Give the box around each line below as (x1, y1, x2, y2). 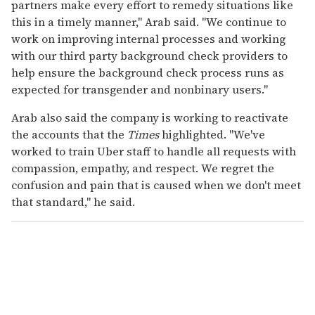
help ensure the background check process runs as (11, 65, 284, 81)
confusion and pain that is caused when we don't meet (11, 177, 301, 193)
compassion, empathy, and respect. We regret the (11, 160, 274, 176)
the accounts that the (11, 127, 127, 143)
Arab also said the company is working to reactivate (11, 110, 288, 126)
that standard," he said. (11, 194, 135, 210)
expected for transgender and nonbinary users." (11, 82, 268, 98)
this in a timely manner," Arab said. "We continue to (11, 14, 286, 30)
